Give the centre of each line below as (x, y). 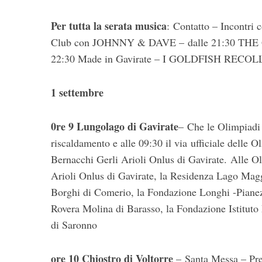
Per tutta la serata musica (109, 26)
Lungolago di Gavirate (127, 127)
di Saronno (74, 225)
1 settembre (79, 93)
